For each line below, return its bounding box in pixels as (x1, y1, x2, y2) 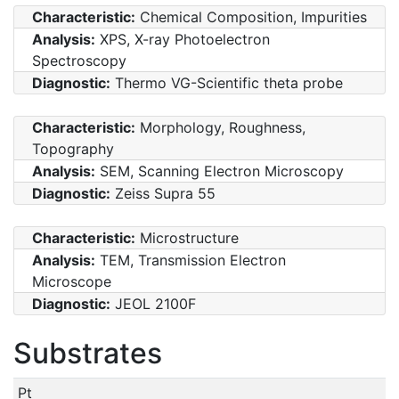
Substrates (13, 335, 162, 370)
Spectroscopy (32, 51, 126, 69)
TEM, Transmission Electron (95, 250, 286, 269)
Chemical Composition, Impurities (135, 7, 367, 26)
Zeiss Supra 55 (110, 183, 216, 202)
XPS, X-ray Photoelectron (95, 29, 270, 48)
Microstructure (135, 228, 239, 247)
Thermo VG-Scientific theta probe (110, 73, 343, 92)
